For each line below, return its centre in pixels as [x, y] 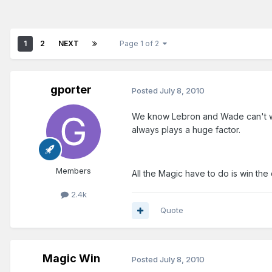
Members [73, 171]
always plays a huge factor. [186, 130]
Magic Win [71, 259]
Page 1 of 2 [141, 44]
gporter [71, 90]
